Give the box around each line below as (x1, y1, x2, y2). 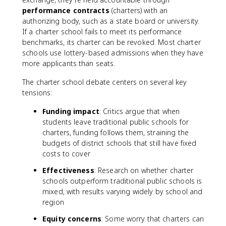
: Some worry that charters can (101, 214, 204, 223)
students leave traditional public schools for (42, 117, 189, 127)
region (42, 197, 64, 207)
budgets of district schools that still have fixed (42, 138, 197, 148)
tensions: (22, 88, 52, 97)
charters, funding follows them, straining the (42, 128, 189, 137)
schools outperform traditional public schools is (42, 176, 202, 186)
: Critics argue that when (99, 106, 180, 116)
